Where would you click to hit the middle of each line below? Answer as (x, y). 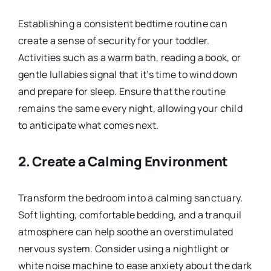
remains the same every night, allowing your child (130, 109)
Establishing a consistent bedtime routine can (122, 24)
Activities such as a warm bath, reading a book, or (129, 58)
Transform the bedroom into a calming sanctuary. (130, 198)
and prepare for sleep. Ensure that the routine (122, 92)
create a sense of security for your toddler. (114, 41)
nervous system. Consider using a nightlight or (124, 248)
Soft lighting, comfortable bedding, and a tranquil (129, 214)
